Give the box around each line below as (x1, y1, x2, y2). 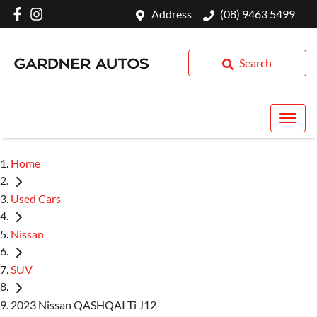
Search (239, 56, 272, 69)
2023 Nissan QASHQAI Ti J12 (11, 297, 156, 311)
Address (151, 7, 192, 21)
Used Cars (11, 191, 61, 205)
